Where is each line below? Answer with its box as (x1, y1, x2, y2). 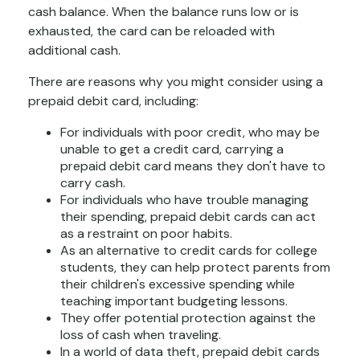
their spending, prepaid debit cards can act (60, 208, 316, 226)
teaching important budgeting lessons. (60, 292, 288, 310)
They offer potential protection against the (60, 309, 316, 327)
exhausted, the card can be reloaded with (28, 22, 275, 40)
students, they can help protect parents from (60, 259, 330, 276)
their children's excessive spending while (60, 276, 295, 293)
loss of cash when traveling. (60, 326, 221, 344)
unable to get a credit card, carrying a (60, 141, 284, 158)
